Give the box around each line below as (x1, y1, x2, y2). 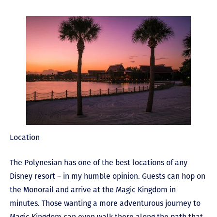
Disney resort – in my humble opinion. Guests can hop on (10, 171, 205, 181)
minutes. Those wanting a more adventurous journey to (10, 198, 201, 208)
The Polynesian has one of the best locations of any (10, 157, 187, 167)
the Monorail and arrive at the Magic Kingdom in (10, 185, 176, 194)
